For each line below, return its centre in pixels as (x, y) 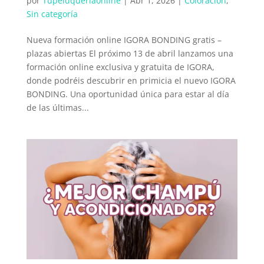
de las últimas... (57, 107)
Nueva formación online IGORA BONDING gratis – (124, 39)
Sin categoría (52, 14)
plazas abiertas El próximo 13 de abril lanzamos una (130, 53)
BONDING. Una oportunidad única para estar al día (128, 94)
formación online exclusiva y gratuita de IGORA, (120, 67)
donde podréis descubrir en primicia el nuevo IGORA (131, 80)
